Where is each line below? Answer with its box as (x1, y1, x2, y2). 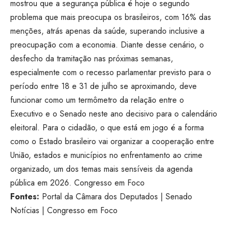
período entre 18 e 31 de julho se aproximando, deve (10, 80, 197, 93)
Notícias (10, 204, 39, 217)
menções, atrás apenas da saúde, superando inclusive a (10, 25, 204, 37)
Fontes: (10, 191, 39, 203)
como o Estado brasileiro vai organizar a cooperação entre (10, 135, 214, 148)
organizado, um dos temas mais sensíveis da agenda (10, 163, 193, 175)
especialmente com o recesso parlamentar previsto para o (10, 66, 211, 79)
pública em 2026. (10, 177, 72, 189)
